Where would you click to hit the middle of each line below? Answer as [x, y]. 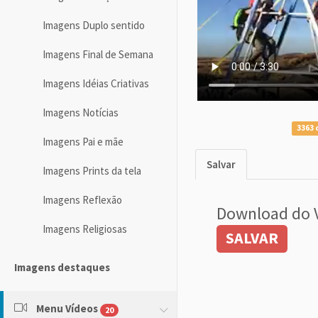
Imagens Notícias [81, 113]
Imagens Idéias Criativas [96, 84]
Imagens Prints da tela [92, 171]
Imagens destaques [62, 268]
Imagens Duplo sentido [94, 26]
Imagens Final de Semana [98, 55]
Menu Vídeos [67, 309]
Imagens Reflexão [82, 200]
